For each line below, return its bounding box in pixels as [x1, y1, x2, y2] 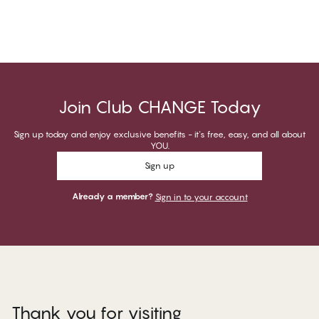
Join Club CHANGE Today [58, 97, 261, 118]
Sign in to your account [155, 192, 248, 203]
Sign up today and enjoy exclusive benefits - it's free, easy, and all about [14, 129, 305, 140]
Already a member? [71, 191, 153, 202]
